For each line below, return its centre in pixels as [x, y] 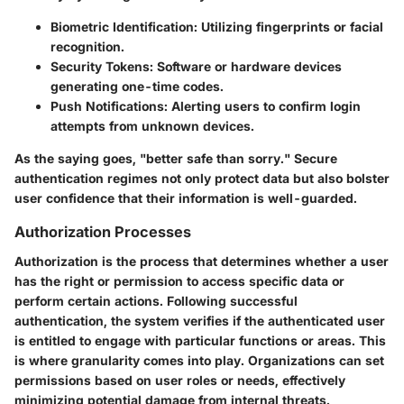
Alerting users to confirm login [264, 106]
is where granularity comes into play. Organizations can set [199, 360]
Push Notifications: [109, 106]
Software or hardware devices [248, 67]
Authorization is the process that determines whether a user [202, 261]
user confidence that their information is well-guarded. [186, 198]
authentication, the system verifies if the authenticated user [200, 320]
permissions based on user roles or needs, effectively [180, 380]
